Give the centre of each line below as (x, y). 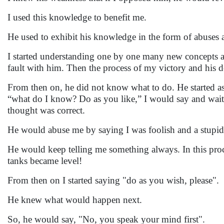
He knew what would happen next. (76, 200)
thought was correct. (47, 110)
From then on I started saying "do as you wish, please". (114, 180)
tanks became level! (46, 161)
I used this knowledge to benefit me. (78, 17)
